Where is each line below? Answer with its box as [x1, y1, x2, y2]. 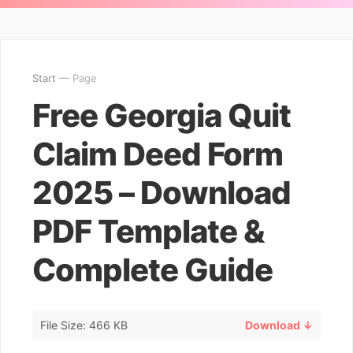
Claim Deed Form [32, 135, 283, 173]
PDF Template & [32, 212, 264, 251]
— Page [56, 72, 97, 84]
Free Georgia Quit [32, 96, 291, 135]
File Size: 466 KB [40, 318, 128, 332]
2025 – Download [32, 173, 291, 212]
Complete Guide [32, 251, 273, 289]
